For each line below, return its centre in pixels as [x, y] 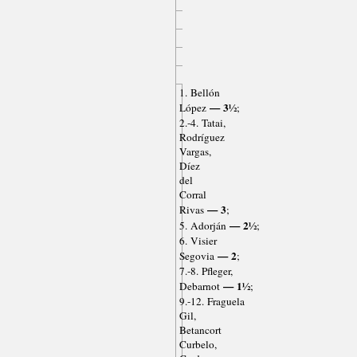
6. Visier [198, 241]
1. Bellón [199, 93]
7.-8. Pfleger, [206, 271]
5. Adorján [202, 226]
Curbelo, [198, 345]
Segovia [196, 256]
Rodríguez [202, 137]
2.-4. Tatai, [202, 123]
